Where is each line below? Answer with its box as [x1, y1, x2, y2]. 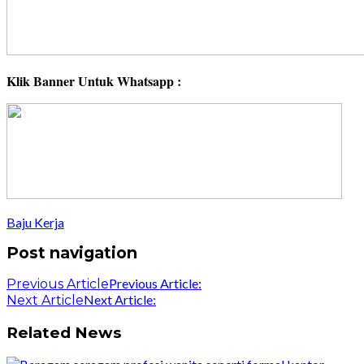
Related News [6, 323, 121, 342]
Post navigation [6, 242, 137, 262]
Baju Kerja [6, 214, 64, 231]
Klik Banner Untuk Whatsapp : [6, 71, 181, 91]
